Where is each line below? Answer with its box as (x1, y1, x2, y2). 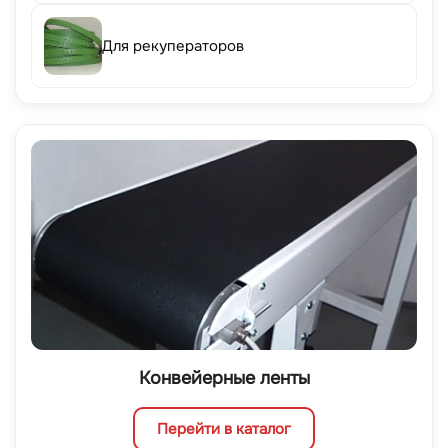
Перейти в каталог (157, 419, 291, 440)
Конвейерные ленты (138, 367, 310, 390)
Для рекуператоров (102, 36, 244, 57)
